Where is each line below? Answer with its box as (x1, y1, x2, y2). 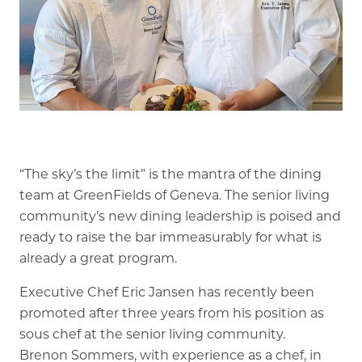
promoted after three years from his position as (19, 305, 324, 321)
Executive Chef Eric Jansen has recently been (19, 284, 314, 300)
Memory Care (32, 32, 135, 52)
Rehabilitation (32, 60, 144, 80)
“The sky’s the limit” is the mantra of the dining (19, 166, 322, 182)
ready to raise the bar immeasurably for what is (19, 229, 322, 245)
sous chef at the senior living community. (19, 326, 285, 342)
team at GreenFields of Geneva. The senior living (19, 187, 330, 203)
